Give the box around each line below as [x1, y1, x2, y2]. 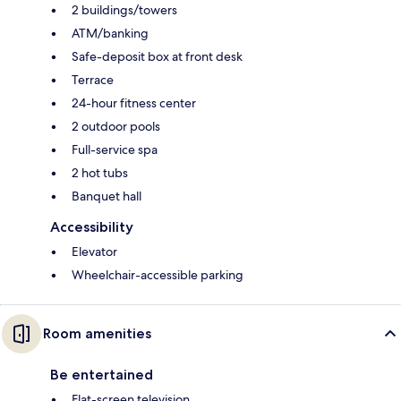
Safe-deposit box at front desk [72, 47, 243, 64]
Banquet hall [72, 187, 141, 204]
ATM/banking [72, 24, 149, 41]
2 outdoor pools [72, 117, 160, 134]
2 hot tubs [72, 164, 128, 181]
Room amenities [43, 324, 151, 342]
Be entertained [50, 365, 153, 383]
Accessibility [50, 218, 133, 235]
